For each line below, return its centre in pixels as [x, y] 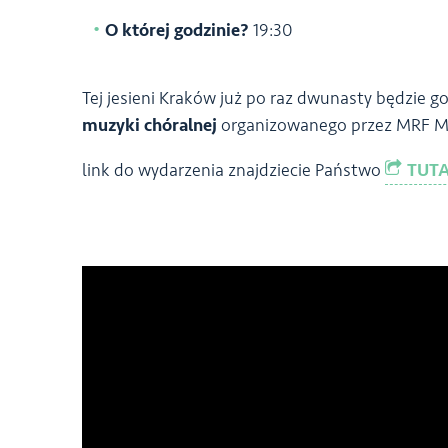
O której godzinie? [177, 29]
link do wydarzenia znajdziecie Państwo [233, 170]
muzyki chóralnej [149, 125]
